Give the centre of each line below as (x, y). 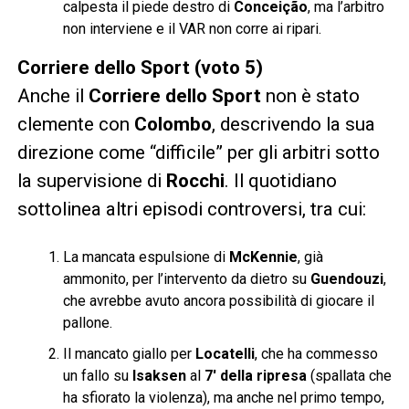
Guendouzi (346, 278)
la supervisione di (91, 180)
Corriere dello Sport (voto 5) (140, 67)
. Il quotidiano (280, 180)
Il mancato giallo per (129, 353)
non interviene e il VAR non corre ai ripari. (192, 28)
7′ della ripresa (255, 375)
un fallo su (97, 375)
